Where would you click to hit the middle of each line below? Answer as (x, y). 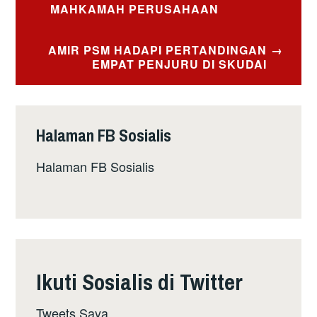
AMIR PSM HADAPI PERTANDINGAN (158, 50)
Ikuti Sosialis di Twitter (140, 282)
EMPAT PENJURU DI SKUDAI (180, 64)
